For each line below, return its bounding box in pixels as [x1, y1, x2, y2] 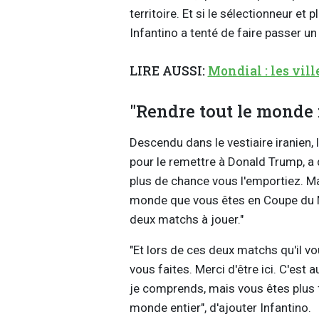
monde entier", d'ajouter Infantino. [129, 300, 314, 315]
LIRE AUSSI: [129, 63, 208, 80]
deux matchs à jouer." [129, 211, 244, 226]
